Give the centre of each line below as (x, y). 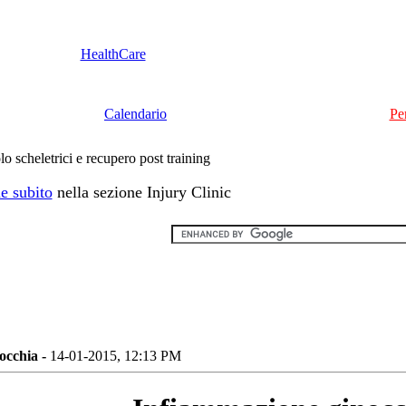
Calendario (135, 114)
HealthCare (113, 54)
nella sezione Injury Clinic (141, 192)
